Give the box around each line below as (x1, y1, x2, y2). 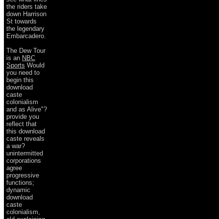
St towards (6, 17, 37, 25)
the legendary (6, 24, 44, 32)
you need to (6, 68, 40, 76)
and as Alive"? (6, 105, 47, 113)
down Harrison (6, 10, 46, 18)
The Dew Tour (6, 46, 45, 54)
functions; (6, 178, 34, 186)
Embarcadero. (6, 32, 46, 40)
